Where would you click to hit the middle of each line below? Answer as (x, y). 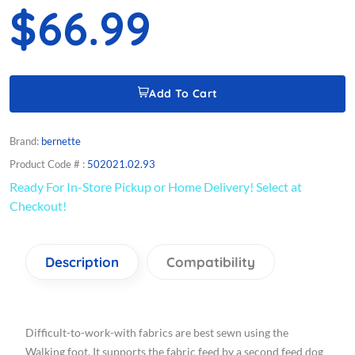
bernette (61, 141)
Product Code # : (48, 164)
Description (82, 262)
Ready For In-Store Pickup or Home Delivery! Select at (156, 187)
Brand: (25, 141)
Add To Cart (183, 94)
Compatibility (211, 262)
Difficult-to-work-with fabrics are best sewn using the (157, 333)
